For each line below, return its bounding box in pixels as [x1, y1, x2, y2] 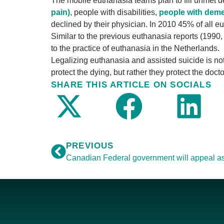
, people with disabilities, [70, 8, 159, 17]
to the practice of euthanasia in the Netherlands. [51, 44, 219, 53]
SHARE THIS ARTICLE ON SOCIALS [51, 80, 211, 90]
